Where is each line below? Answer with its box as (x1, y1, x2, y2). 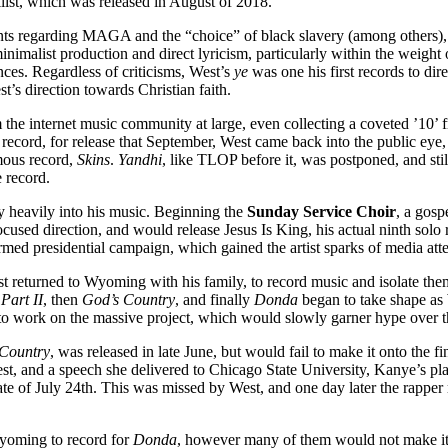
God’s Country (82, 290, 175, 308)
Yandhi (118, 150, 162, 168)
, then (43, 290, 82, 308)
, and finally (175, 290, 254, 308)
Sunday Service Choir (247, 202, 396, 220)
